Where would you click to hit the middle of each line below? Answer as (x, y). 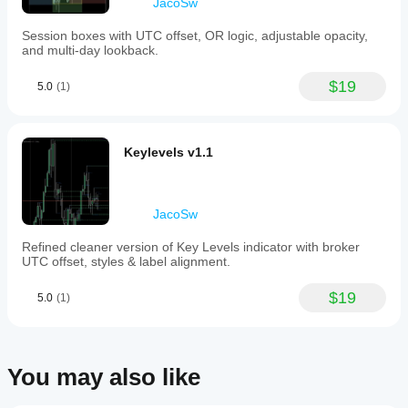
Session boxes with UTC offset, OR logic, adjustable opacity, (195, 36)
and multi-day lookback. (90, 50)
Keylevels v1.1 (168, 152)
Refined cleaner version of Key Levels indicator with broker (191, 247)
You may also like (104, 377)
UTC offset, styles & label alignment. (126, 261)
